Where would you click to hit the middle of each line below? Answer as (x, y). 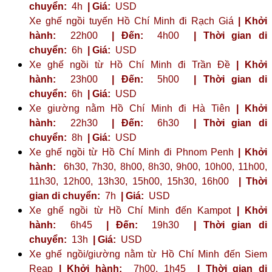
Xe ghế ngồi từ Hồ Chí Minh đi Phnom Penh (134, 152)
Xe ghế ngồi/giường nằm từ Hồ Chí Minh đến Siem (148, 254)
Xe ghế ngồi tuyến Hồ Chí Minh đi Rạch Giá (134, 21)
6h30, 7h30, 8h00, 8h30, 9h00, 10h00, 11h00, (161, 166)
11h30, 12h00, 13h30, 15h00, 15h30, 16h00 (131, 181)
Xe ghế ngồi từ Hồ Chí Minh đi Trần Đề (133, 64)
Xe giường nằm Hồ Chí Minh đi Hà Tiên (133, 108)
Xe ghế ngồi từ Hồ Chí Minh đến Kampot (133, 210)
